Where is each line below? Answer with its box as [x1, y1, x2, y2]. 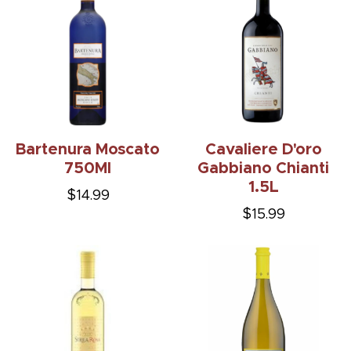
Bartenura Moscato [16, 142, 160, 158]
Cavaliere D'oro [204, 142, 322, 158]
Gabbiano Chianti [197, 161, 329, 177]
